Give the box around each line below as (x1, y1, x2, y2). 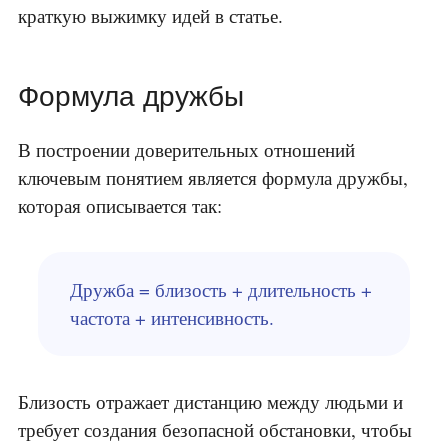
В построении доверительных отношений (18, 137, 355, 163)
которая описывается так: (18, 193, 222, 219)
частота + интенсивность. (70, 305, 274, 331)
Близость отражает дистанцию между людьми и (18, 389, 403, 415)
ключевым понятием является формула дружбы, (18, 165, 408, 191)
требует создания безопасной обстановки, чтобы (18, 417, 412, 443)
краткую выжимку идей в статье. (18, 3, 283, 29)
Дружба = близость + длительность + (70, 277, 372, 303)
